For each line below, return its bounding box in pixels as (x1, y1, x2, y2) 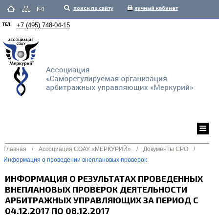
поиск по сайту (73, 5, 113, 11)
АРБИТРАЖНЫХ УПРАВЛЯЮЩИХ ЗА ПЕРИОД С (5, 195, 198, 205)
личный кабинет (134, 5, 178, 11)
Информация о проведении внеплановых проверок (3, 156, 147, 163)
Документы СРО (143, 146, 188, 153)
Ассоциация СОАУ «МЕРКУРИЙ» (39, 146, 131, 153)
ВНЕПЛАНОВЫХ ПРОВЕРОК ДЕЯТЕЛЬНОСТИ (5, 184, 187, 195)
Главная (3, 146, 26, 153)
